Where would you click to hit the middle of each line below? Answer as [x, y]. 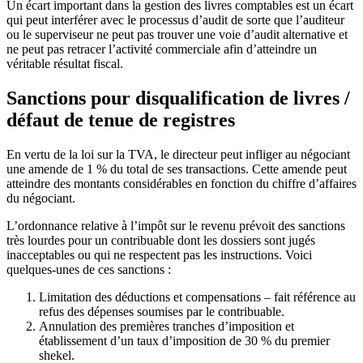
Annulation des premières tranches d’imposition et [167, 327]
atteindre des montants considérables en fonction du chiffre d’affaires [181, 184]
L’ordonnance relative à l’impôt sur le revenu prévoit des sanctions [176, 226]
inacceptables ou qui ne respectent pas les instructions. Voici [159, 255]
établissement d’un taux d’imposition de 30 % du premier [184, 341]
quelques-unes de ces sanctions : [89, 270]
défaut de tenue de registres [121, 120]
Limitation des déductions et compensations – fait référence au [197, 297]
